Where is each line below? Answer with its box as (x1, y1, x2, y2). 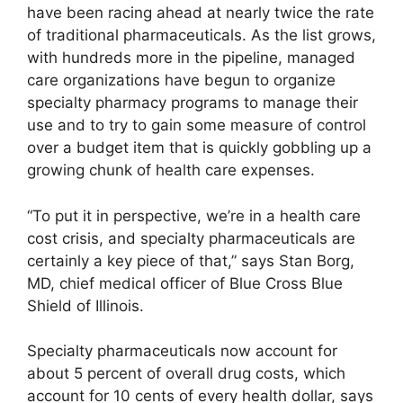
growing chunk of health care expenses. (27, 161, 315, 180)
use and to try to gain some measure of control (27, 116, 366, 135)
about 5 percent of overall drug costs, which (27, 364, 345, 383)
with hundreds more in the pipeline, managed (27, 49, 355, 67)
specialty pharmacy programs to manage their (27, 94, 358, 112)
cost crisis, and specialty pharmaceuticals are (27, 228, 355, 247)
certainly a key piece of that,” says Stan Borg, (27, 251, 354, 270)
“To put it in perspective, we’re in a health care (27, 206, 361, 225)
